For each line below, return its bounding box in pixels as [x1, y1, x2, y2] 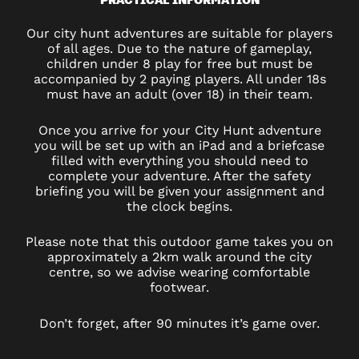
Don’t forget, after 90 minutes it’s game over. [39, 315, 320, 331]
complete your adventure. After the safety [48, 167, 311, 184]
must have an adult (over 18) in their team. [46, 86, 313, 102]
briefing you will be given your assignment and [34, 183, 325, 199]
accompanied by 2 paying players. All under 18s [33, 71, 326, 87]
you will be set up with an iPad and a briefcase [34, 137, 325, 153]
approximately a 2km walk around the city [47, 249, 312, 265]
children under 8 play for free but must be [46, 55, 313, 71]
